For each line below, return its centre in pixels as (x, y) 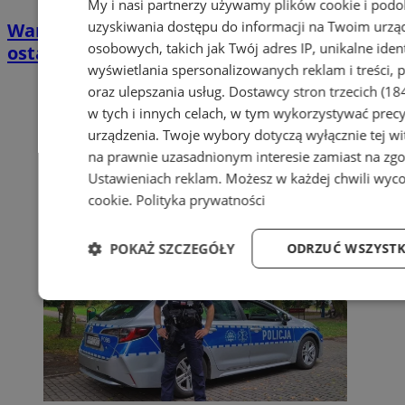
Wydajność (254, 303)
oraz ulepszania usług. (159, 91)
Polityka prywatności (201, 200)
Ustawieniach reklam (153, 178)
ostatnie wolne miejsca (111, 53)
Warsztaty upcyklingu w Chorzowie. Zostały (201, 31)
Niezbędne (143, 303)
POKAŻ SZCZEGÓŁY (172, 249)
